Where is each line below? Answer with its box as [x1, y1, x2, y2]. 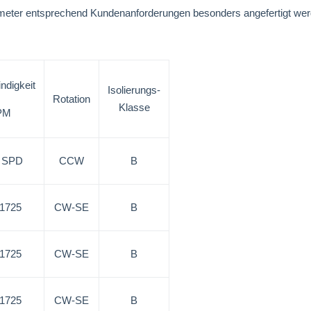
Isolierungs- [108, 84, 160, 96]
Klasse [118, 101, 150, 113]
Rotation [53, 93, 90, 105]
